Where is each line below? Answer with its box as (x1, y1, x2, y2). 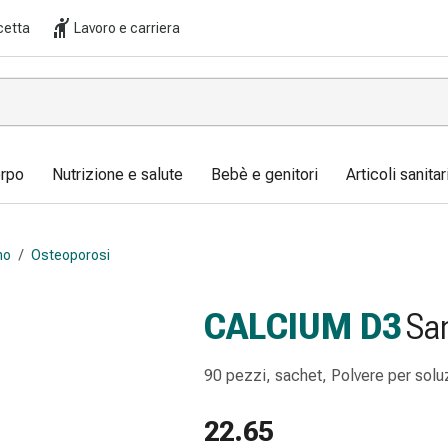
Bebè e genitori (211, 165, 318, 184)
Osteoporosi (31, 246, 110, 263)
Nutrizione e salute (52, 165, 183, 184)
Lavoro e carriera (74, 20, 180, 36)
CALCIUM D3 (204, 306, 401, 348)
